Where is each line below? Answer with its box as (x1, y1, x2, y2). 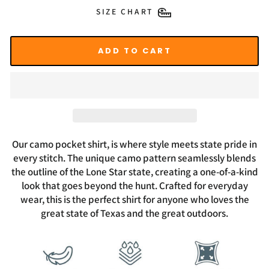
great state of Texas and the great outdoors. (41, 207, 228, 220)
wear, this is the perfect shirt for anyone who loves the (20, 193, 249, 206)
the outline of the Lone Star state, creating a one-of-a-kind (11, 165, 258, 178)
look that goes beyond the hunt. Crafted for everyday (21, 179, 248, 192)
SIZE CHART (95, 6, 154, 17)
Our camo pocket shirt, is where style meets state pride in (12, 138, 257, 151)
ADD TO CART (97, 45, 172, 56)
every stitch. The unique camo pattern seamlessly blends (13, 151, 256, 165)
